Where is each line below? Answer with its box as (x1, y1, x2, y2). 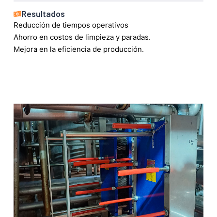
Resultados (21, 8, 65, 19)
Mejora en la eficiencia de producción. (14, 45, 144, 54)
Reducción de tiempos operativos (14, 20, 128, 30)
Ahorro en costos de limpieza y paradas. (14, 32, 151, 42)
